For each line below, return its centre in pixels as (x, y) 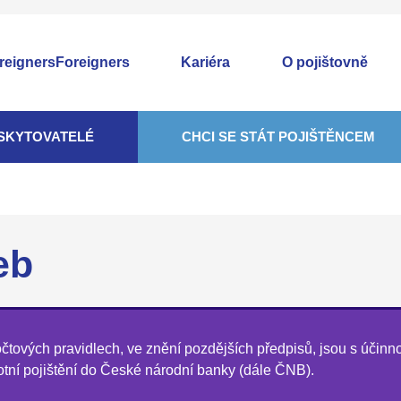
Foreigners (92, 62)
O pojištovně (325, 62)
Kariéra (206, 62)
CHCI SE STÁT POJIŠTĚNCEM (279, 137)
